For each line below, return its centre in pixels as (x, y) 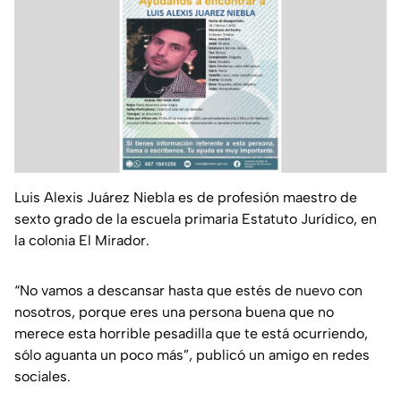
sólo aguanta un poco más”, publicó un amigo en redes (192, 355)
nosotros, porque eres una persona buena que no (174, 312)
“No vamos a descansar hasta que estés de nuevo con (188, 291)
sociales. (43, 377)
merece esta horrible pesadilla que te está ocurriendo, (191, 334)
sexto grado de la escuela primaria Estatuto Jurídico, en (196, 219)
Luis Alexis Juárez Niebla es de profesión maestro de (186, 198)
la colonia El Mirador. (82, 241)
